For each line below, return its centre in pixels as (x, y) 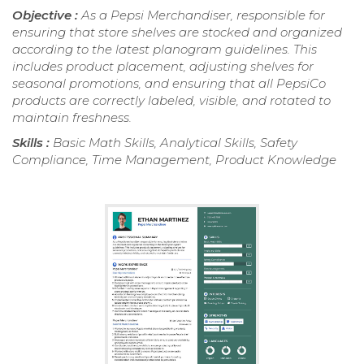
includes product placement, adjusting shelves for (163, 66)
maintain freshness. (72, 117)
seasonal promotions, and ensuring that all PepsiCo (169, 83)
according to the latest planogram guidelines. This (165, 49)
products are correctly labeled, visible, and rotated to (171, 100)
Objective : (47, 15)
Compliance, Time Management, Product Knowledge (174, 159)
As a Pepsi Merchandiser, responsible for (203, 15)
